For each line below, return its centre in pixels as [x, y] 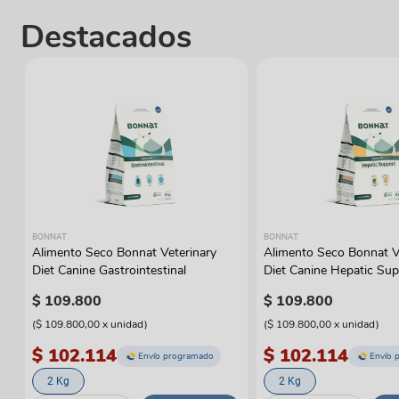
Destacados [106, 37]
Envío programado [175, 356]
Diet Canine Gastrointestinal [109, 271]
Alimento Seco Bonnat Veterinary [124, 253]
